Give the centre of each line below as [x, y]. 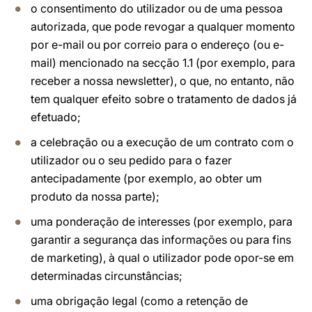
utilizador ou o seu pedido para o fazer [131, 160]
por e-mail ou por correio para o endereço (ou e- [157, 45]
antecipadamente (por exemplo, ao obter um [146, 178]
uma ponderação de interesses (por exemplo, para [162, 221]
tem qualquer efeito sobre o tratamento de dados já [164, 99]
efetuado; [56, 117]
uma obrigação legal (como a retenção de [139, 301]
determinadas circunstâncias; [107, 276]
